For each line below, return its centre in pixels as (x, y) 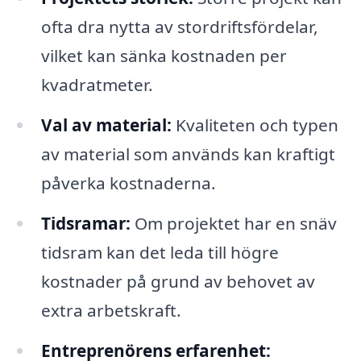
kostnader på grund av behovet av (178, 281)
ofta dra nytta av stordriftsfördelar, (179, 27)
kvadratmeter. (97, 85)
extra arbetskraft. (111, 310)
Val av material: (106, 124)
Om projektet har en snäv (233, 223)
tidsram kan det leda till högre (160, 252)
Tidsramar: (85, 223)
